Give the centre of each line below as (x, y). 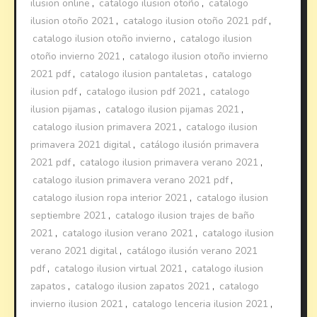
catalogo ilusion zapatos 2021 (143, 286)
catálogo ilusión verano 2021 (192, 250)
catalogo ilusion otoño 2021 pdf (195, 21)
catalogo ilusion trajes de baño (185, 215)
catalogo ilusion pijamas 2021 (173, 109)
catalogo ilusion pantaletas (142, 74)
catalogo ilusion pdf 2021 (144, 91)
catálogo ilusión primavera (200, 144)
